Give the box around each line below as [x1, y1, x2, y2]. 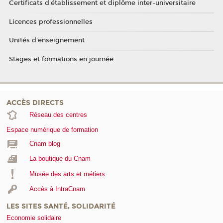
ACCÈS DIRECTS [6, 98, 64, 107]
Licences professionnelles [8, 17, 93, 26]
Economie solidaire [6, 214, 61, 222]
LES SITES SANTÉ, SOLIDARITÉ [6, 202, 115, 211]
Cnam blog [29, 139, 60, 147]
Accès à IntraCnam [29, 185, 85, 193]
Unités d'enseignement [8, 36, 85, 45]
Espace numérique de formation [6, 125, 98, 133]
